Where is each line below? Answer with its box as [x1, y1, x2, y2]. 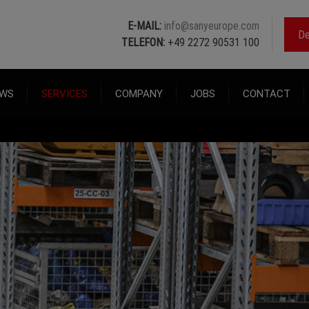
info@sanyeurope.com [161, 19, 259, 32]
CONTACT [243, 88, 290, 100]
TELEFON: [121, 36, 165, 49]
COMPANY [115, 88, 163, 100]
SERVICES [41, 88, 88, 100]
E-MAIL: [128, 19, 161, 32]
